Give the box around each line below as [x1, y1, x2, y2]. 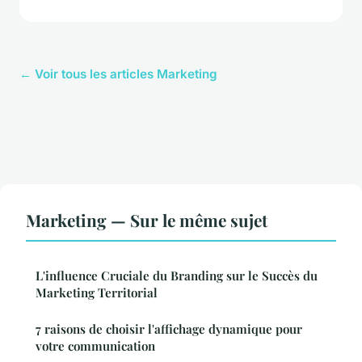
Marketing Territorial [36, 284, 158, 301]
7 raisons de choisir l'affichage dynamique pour [36, 321, 302, 338]
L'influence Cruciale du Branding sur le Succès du [36, 267, 318, 284]
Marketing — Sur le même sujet [26, 208, 267, 232]
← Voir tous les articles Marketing [19, 66, 217, 82]
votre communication [36, 338, 155, 355]
